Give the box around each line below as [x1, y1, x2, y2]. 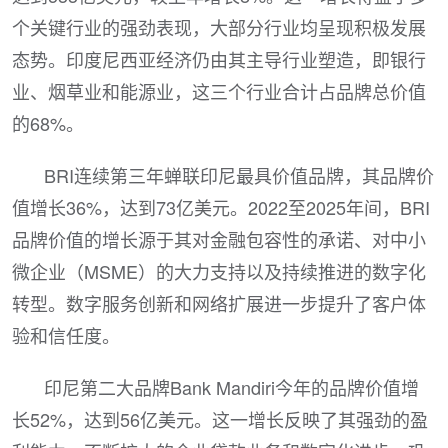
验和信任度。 [12, 322, 120, 348]
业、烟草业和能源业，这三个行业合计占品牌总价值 [12, 78, 426, 104]
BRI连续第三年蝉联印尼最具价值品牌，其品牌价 [44, 162, 434, 188]
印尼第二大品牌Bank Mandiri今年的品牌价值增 [44, 374, 419, 400]
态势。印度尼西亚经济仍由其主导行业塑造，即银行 [12, 46, 426, 72]
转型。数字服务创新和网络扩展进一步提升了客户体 [12, 290, 426, 316]
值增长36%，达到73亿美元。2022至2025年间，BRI [12, 194, 430, 220]
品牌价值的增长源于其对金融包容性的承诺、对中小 [12, 226, 426, 252]
